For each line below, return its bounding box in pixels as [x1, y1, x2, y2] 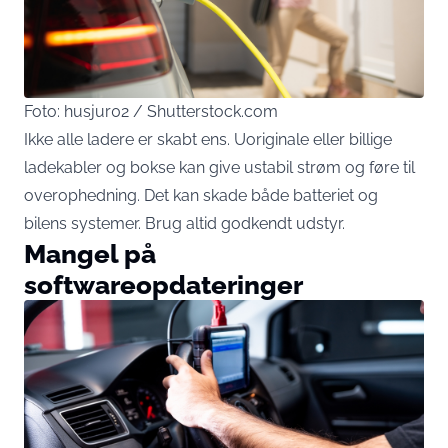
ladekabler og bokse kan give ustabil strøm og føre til [24, 158, 415, 178]
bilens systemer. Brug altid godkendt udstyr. [24, 214, 345, 234]
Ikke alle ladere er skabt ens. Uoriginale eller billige [24, 130, 392, 150]
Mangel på [24, 238, 156, 270]
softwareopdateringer [24, 269, 303, 301]
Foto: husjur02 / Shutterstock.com [24, 102, 278, 122]
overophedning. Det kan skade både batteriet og [24, 186, 378, 206]
